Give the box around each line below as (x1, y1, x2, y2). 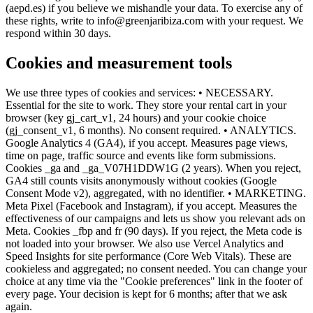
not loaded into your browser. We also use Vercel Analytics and (6, 238, 284, 250)
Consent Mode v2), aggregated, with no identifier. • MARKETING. (6, 187, 306, 200)
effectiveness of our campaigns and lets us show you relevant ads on (6, 212, 305, 225)
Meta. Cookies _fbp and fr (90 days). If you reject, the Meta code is (6, 225, 302, 238)
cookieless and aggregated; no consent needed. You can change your (6, 263, 307, 275)
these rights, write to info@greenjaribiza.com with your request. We (6, 15, 303, 27)
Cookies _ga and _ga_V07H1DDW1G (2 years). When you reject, (6, 162, 301, 175)
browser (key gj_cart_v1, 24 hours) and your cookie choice (6, 112, 266, 124)
